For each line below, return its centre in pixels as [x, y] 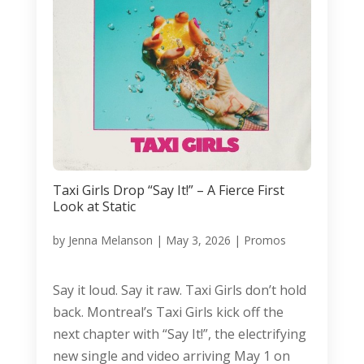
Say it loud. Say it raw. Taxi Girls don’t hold [179, 290]
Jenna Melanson [110, 240]
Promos [264, 240]
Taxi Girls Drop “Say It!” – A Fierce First [168, 190]
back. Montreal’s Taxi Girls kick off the [168, 312]
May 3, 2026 [198, 240]
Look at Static [94, 206]
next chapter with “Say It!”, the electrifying [179, 334]
